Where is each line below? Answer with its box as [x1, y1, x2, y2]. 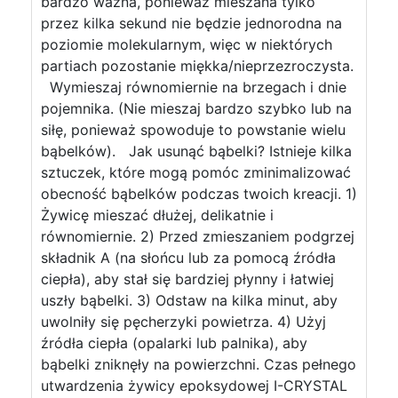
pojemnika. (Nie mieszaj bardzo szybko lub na [41, 99, 352, 117]
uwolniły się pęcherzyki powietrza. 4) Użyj [41, 313, 326, 330]
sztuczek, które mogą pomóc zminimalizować [41, 163, 351, 181]
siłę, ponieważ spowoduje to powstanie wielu [41, 121, 346, 139]
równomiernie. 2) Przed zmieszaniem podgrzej [41, 227, 354, 245]
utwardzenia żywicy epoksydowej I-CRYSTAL [41, 377, 347, 394]
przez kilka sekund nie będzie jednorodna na [41, 14, 342, 32]
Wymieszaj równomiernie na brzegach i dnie [41, 78, 346, 96]
